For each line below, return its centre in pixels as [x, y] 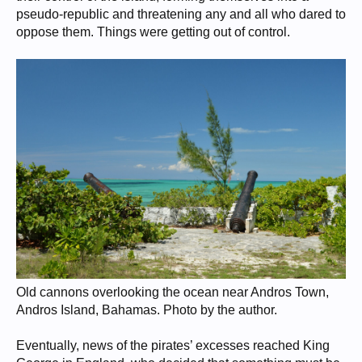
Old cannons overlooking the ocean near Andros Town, [173, 292]
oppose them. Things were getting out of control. [153, 32]
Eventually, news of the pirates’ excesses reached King [173, 345]
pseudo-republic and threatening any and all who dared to [181, 15]
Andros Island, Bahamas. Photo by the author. [147, 309]
